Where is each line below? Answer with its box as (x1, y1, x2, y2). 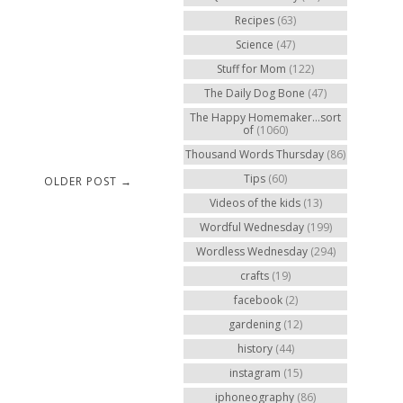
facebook (233, 292, 282, 308)
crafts (240, 268, 269, 283)
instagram (228, 365, 281, 381)
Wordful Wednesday (199, 219, 304, 235)
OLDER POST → (44, 173, 132, 189)
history (237, 341, 273, 356)
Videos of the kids (209, 195, 300, 210)
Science (236, 37, 273, 52)
